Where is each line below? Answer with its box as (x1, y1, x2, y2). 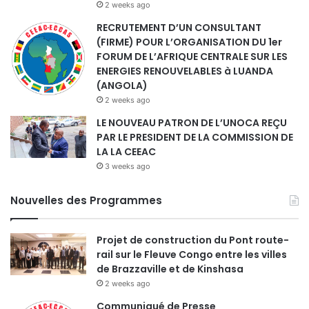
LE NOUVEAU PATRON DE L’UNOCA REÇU (97, 115, 287, 130)
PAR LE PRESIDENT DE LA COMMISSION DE (97, 130, 293, 144)
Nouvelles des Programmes (10, 192, 162, 208)
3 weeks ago (105, 161, 150, 171)
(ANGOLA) (97, 78, 148, 92)
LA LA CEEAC (97, 144, 156, 159)
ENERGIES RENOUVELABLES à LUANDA (97, 63, 273, 78)
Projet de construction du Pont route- (97, 232, 289, 247)
